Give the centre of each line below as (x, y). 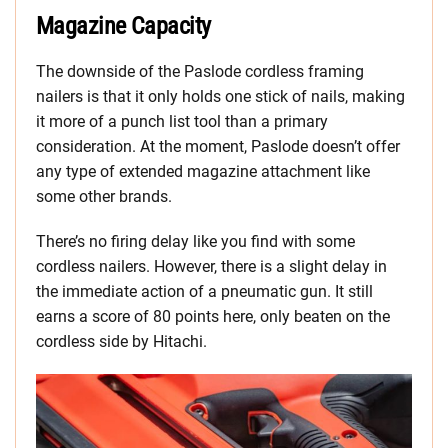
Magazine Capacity (123, 25)
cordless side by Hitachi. (121, 341)
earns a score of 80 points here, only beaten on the (213, 316)
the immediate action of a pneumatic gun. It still (204, 291)
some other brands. (104, 196)
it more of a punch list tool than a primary (182, 121)
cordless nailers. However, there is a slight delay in (211, 266)
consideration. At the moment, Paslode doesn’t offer (218, 146)
